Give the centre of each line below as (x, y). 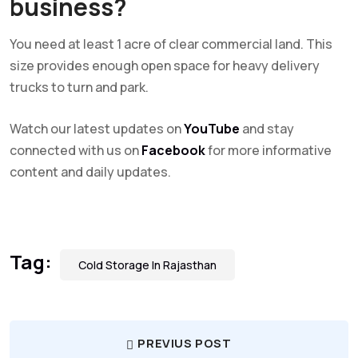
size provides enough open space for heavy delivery (165, 65)
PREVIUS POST (185, 343)
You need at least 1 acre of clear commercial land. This (171, 44)
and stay (267, 128)
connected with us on (74, 150)
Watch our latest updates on (97, 128)
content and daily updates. (91, 171)
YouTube (212, 128)
